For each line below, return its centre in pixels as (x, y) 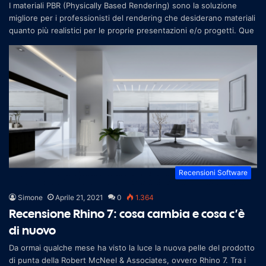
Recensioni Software (213, 172)
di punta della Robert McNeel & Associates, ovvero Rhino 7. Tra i (127, 260)
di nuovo (32, 230)
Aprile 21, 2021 (79, 197)
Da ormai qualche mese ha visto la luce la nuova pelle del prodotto (132, 247)
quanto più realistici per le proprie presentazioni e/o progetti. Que (132, 30)
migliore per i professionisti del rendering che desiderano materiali (132, 18)
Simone (30, 197)
